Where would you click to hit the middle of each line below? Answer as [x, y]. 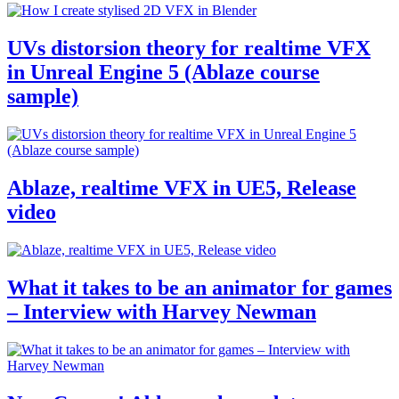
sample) [43, 97]
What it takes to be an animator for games [199, 287]
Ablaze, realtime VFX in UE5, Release [182, 188]
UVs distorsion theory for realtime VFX [189, 49]
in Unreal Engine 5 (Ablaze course [163, 73]
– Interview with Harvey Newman [162, 311]
